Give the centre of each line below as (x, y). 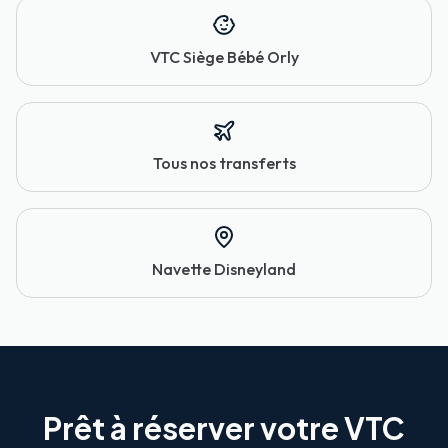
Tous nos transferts (224, 163)
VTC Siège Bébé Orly (224, 57)
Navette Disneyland (224, 269)
